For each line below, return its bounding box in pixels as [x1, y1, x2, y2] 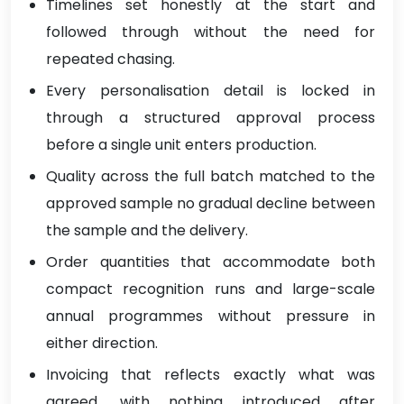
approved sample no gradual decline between [46, 193, 375, 215]
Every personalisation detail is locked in [46, 80, 375, 102]
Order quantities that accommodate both [46, 252, 375, 273]
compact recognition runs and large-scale [46, 279, 375, 300]
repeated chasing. [46, 49, 175, 70]
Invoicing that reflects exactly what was [46, 364, 375, 386]
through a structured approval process [46, 107, 375, 129]
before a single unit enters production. [46, 134, 317, 156]
